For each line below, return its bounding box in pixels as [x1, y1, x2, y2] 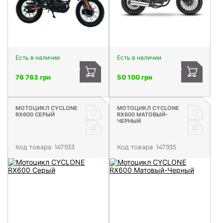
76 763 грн [15, 73, 51, 81]
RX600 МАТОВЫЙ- [117, 111, 168, 118]
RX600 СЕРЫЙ [15, 111, 55, 118]
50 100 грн [117, 73, 152, 81]
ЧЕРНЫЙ [117, 117, 141, 124]
